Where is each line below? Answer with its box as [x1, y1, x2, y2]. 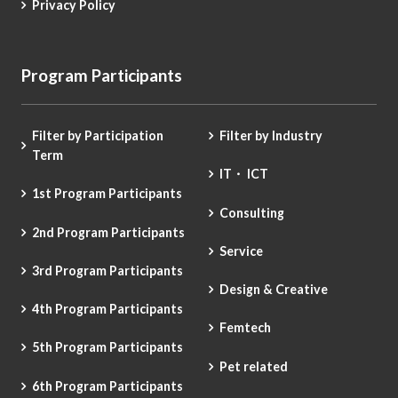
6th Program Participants [31, 378, 183, 394]
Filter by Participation [31, 128, 163, 144]
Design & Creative [219, 282, 329, 298]
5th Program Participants [31, 339, 183, 355]
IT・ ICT [219, 166, 269, 182]
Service [219, 243, 264, 259]
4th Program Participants [31, 301, 183, 317]
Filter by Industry [219, 128, 323, 144]
